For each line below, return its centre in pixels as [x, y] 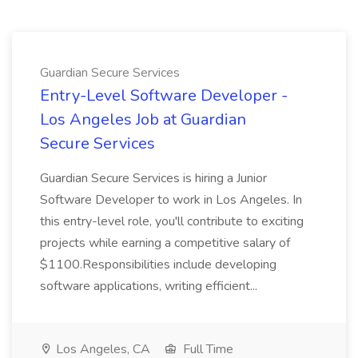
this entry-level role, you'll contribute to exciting [172, 221]
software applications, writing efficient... [150, 286]
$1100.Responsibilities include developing [158, 265]
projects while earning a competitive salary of [165, 243]
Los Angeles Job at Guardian [143, 119]
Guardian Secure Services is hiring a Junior [153, 178]
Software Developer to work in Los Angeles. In [171, 200]
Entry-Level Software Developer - [164, 95]
